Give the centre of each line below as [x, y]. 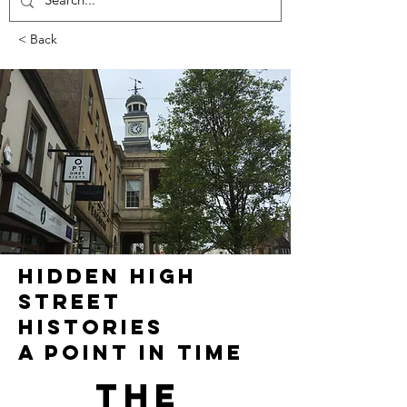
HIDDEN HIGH [108, 277]
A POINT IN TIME [135, 353]
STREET [70, 302]
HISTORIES [91, 328]
